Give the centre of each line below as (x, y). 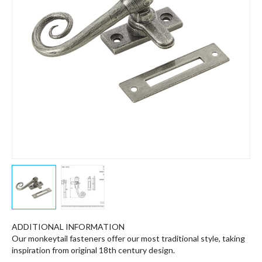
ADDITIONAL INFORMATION (68, 226)
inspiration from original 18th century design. (93, 250)
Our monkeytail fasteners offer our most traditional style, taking (128, 238)
